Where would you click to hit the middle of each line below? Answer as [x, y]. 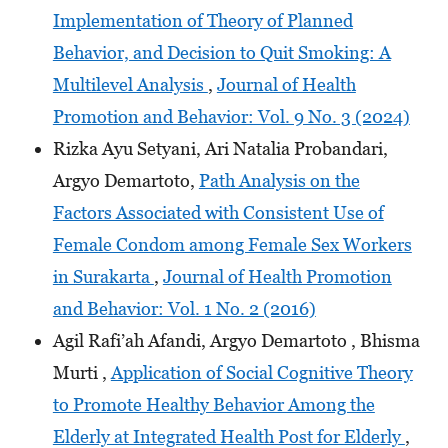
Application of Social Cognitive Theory [261, 372]
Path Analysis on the [279, 180]
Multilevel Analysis [130, 84]
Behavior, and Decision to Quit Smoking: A [221, 52]
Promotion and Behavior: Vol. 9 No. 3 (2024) [231, 116]
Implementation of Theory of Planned [202, 20]
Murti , [81, 372]
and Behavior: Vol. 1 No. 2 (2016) [184, 308]
